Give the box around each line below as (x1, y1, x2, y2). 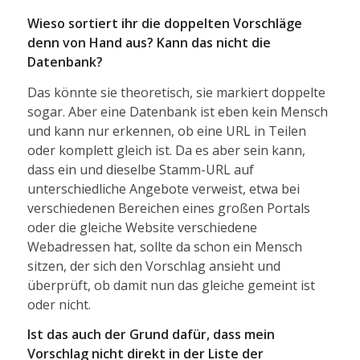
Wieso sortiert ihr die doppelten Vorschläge (27, 14, 302, 32)
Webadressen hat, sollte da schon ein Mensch (27, 237, 302, 256)
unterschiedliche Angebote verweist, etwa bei (27, 179, 300, 198)
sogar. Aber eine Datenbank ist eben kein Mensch (27, 102, 328, 121)
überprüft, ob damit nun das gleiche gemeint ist (27, 276, 315, 294)
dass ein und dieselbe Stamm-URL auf (27, 160, 254, 178)
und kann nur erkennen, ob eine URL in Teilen (27, 121, 306, 140)
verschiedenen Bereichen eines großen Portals (27, 198, 310, 217)
